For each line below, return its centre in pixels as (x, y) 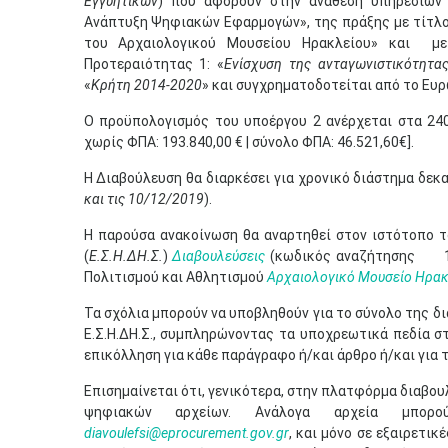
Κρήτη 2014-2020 (146, 85)
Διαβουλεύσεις (219, 256)
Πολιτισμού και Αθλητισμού (175, 277)
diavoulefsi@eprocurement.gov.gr (186, 433)
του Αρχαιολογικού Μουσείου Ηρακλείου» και (252, 43)
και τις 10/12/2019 (143, 199)
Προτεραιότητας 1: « (154, 64)
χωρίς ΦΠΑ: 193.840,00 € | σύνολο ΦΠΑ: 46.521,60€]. (248, 142)
